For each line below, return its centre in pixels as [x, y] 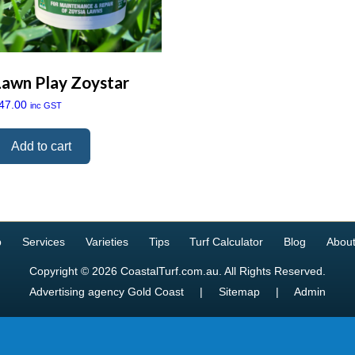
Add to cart [42, 146]
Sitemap [239, 292]
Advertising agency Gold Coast [107, 292]
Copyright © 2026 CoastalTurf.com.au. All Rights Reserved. [177, 271]
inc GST [46, 106]
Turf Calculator [227, 242]
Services [44, 242]
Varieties [107, 242]
